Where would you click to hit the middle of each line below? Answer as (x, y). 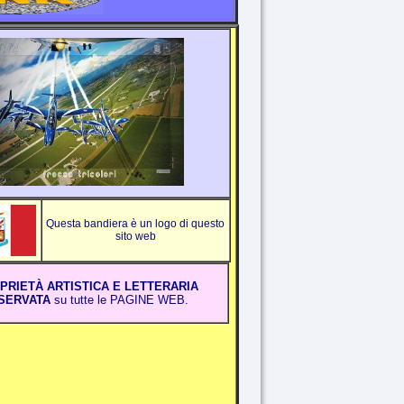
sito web (135, 236)
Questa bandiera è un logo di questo (135, 224)
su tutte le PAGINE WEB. (119, 300)
